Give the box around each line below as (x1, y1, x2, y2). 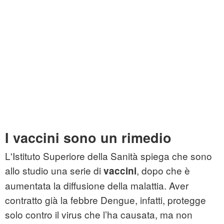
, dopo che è (136, 163, 190, 177)
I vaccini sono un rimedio (5, 128, 171, 147)
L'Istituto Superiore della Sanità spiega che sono (5, 149, 212, 163)
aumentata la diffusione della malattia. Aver (5, 178, 188, 192)
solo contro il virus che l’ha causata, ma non (5, 207, 192, 221)
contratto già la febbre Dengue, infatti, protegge (5, 193, 206, 207)
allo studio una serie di (5, 163, 103, 177)
